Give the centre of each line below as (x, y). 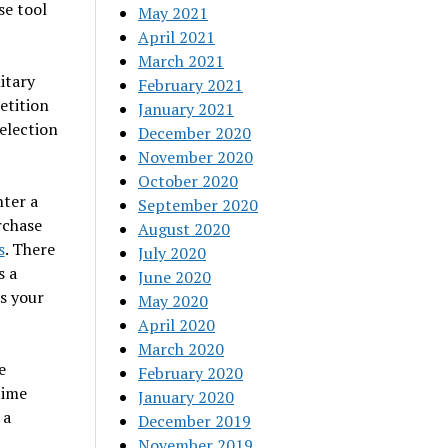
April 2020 (177, 325)
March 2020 (181, 349)
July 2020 (172, 253)
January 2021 (186, 109)
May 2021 (173, 13)
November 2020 (196, 157)
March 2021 (181, 61)
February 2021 (191, 85)
